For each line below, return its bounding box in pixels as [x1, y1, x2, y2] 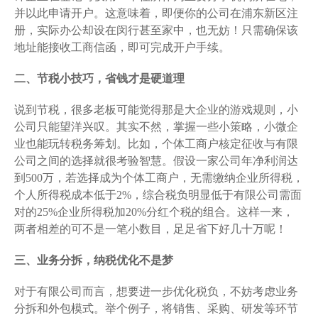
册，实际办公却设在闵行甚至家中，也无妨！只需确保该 [14, 23, 298, 36]
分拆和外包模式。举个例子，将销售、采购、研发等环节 [14, 302, 298, 314]
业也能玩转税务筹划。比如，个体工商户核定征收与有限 [14, 137, 298, 150]
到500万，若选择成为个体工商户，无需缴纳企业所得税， [14, 171, 304, 184]
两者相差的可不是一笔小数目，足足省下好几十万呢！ [14, 222, 287, 235]
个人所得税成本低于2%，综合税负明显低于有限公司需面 [14, 188, 302, 201]
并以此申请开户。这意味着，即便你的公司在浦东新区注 [14, 6, 298, 19]
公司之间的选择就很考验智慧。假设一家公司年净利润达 [14, 154, 298, 167]
